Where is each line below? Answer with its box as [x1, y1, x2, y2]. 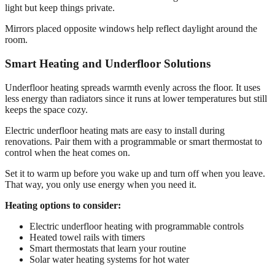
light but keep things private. [5, 2, 115, 14]
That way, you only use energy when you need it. [5, 179, 196, 190]
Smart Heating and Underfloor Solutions [5, 57, 211, 71]
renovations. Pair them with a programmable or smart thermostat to [5, 136, 262, 147]
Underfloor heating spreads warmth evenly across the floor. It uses [5, 82, 260, 93]
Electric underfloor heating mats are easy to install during [5, 125, 225, 136]
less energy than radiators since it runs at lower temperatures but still [5, 93, 267, 104]
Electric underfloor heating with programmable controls [29, 220, 244, 231]
